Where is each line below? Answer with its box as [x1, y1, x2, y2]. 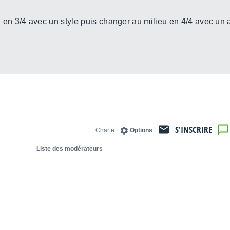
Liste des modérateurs [36, 145, 103, 153]
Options [130, 127, 152, 135]
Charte [95, 127, 114, 135]
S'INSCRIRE [175, 124, 212, 136]
